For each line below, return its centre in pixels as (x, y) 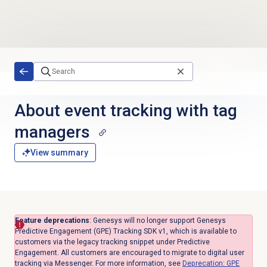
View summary (59, 153)
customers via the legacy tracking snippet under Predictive (112, 242)
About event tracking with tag (125, 110)
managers (52, 132)
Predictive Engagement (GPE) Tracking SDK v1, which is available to (125, 232)
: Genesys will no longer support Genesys (157, 221)
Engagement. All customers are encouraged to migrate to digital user (129, 253)
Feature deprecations (52, 221)
